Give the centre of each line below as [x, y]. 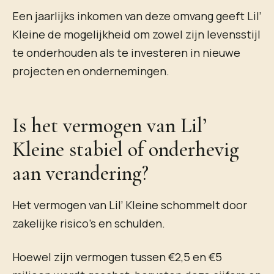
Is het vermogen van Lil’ [109, 125]
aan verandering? [80, 173]
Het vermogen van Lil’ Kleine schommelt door [130, 205]
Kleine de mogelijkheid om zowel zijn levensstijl [136, 35]
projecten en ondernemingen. [91, 71]
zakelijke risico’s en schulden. [89, 223]
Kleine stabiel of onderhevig [126, 149]
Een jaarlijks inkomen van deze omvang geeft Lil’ [137, 16]
